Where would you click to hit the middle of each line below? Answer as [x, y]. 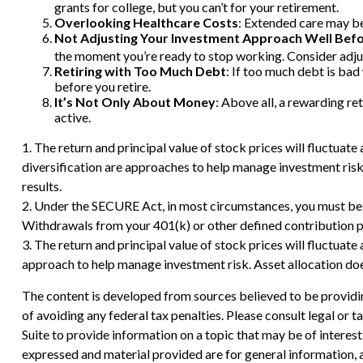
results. [41, 186]
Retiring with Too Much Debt [140, 70]
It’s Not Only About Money [135, 101]
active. [72, 117]
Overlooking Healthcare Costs [146, 22]
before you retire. [102, 86]
